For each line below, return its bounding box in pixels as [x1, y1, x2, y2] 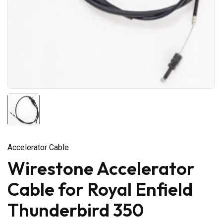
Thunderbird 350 [7, 198, 144, 221]
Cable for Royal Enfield [7, 177, 193, 200]
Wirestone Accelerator [7, 157, 195, 179]
